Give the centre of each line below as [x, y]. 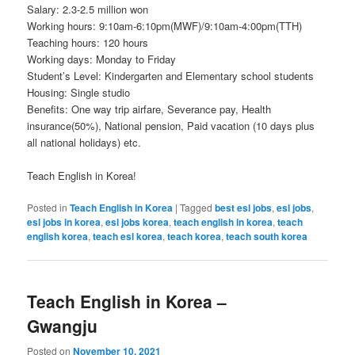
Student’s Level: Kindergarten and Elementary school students [171, 75]
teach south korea [267, 237]
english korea [58, 237]
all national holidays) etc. [84, 142]
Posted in [48, 208]
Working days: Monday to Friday [102, 59]
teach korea [195, 237]
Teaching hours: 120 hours [88, 42]
